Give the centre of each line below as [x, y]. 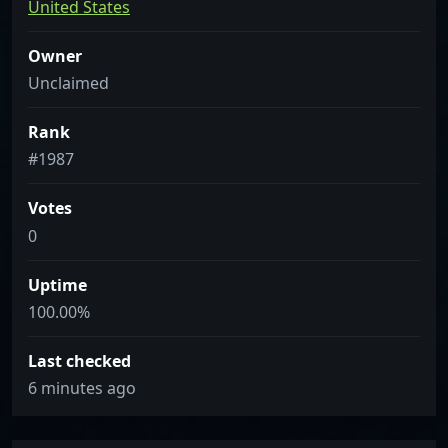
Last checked [79, 360]
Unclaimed [68, 83]
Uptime [57, 284]
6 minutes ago [82, 387]
